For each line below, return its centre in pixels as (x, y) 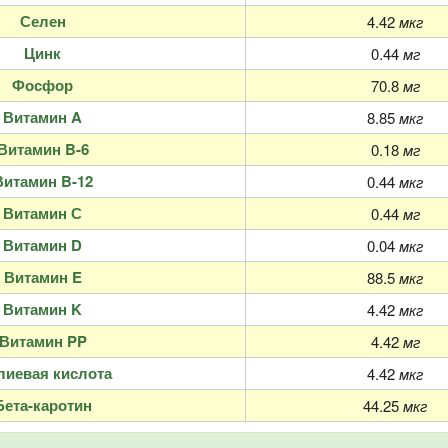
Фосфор (42, 85)
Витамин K (42, 309)
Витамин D (42, 245)
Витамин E (42, 277)
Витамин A (42, 117)
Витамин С (42, 213)
